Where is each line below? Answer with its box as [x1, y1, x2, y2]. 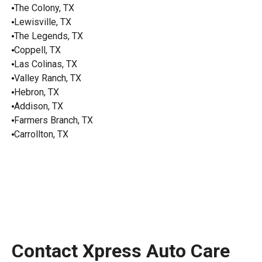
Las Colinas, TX [14, 58, 77, 70]
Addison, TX [14, 100, 63, 112]
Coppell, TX [14, 44, 61, 56]
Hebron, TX [14, 86, 59, 98]
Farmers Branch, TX [14, 114, 93, 126]
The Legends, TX [14, 30, 83, 42]
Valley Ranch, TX [14, 72, 81, 84]
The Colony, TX [14, 2, 74, 13]
